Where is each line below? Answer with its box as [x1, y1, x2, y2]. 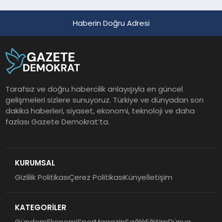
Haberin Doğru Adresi [72, 18, 150, 29]
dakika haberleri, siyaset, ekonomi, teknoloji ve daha [5, 105, 195, 116]
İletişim [146, 172, 172, 183]
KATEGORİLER [14, 202, 66, 213]
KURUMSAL [14, 157, 55, 168]
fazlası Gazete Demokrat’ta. [5, 116, 110, 127]
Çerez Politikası [68, 172, 124, 183]
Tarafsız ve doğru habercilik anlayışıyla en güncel [5, 83, 183, 94]
